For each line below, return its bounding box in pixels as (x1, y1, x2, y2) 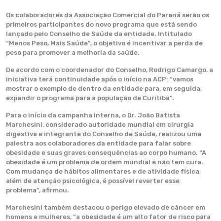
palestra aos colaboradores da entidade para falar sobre (6, 140, 191, 147)
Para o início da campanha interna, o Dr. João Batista (6, 111, 180, 119)
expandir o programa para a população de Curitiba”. (6, 94, 174, 102)
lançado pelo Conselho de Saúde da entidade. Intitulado (6, 30, 192, 37)
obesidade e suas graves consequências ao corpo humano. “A (6, 149, 206, 156)
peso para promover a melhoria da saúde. (6, 49, 140, 56)
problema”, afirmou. (6, 186, 69, 194)
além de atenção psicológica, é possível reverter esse (6, 177, 180, 184)
